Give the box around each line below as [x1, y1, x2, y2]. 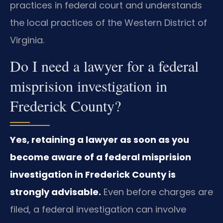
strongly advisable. [10, 186, 101, 199]
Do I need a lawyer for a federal [10, 56, 199, 76]
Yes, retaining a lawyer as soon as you [10, 133, 189, 146]
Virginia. [10, 33, 44, 46]
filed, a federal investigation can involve [10, 203, 186, 216]
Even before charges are [101, 186, 213, 199]
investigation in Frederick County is [10, 168, 176, 181]
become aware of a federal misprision [10, 151, 191, 164]
